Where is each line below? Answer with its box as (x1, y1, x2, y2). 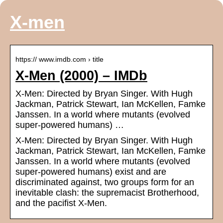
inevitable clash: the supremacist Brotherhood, (15, 188, 199, 198)
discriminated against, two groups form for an (15, 177, 194, 188)
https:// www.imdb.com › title (15, 55, 104, 64)
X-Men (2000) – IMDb (15, 68, 147, 84)
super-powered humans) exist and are (15, 167, 166, 177)
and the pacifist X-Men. (15, 198, 107, 209)
